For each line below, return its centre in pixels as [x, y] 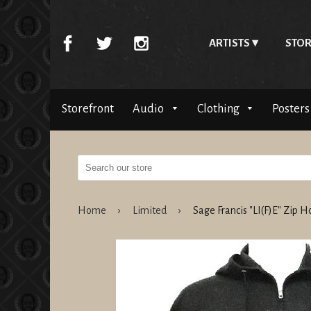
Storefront [88, 109]
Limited [150, 211]
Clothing [219, 109]
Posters [291, 109]
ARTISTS [229, 43]
